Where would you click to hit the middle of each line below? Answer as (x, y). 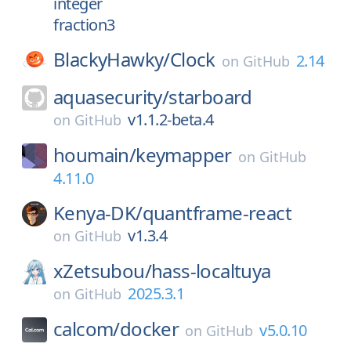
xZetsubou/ (102, 271)
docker (149, 329)
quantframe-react (217, 213)
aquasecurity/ (111, 97)
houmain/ (95, 155)
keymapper (184, 155)
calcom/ (87, 329)
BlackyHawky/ (112, 59)
